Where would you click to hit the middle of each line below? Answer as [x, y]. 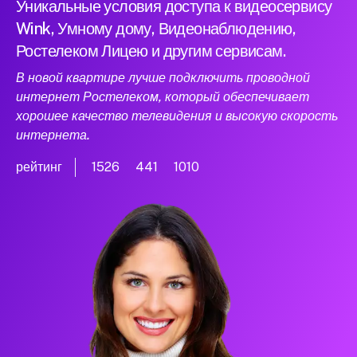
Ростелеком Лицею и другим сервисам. [151, 51]
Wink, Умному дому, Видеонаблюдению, [156, 29]
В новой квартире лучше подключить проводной [163, 78]
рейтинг [39, 167]
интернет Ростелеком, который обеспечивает [163, 97]
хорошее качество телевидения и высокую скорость [177, 116]
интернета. [53, 135]
